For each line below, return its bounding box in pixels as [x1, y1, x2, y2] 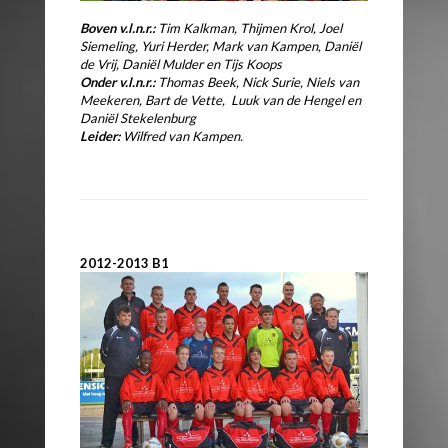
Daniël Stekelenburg [80, 109, 196, 126]
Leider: [80, 127, 120, 144]
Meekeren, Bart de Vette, [80, 91, 231, 108]
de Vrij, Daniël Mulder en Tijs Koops [80, 55, 282, 72]
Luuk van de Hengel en [231, 91, 361, 108]
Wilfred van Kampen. [120, 127, 243, 144]
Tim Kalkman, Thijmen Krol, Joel [158, 19, 342, 36]
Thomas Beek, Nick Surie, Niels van [155, 73, 359, 90]
